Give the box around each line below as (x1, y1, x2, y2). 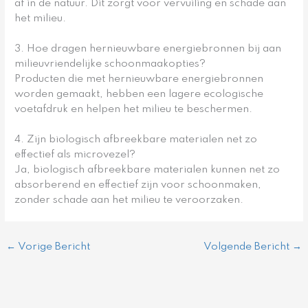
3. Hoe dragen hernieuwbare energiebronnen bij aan (14, 43, 282, 55)
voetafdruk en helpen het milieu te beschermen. (14, 104, 253, 115)
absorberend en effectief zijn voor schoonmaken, (14, 179, 262, 190)
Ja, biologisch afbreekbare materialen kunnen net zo (14, 164, 280, 175)
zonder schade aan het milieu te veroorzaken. (14, 194, 244, 206)
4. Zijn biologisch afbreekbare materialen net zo (14, 133, 258, 145)
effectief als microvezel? (14, 148, 136, 160)
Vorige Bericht (16, 241, 91, 252)
